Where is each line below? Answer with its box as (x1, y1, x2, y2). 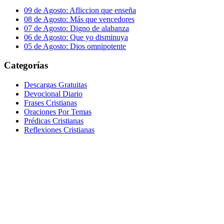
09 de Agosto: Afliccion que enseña (24, 5, 136, 14)
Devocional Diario (24, 89, 82, 98)
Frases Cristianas (24, 98, 77, 107)
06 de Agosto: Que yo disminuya (24, 32, 128, 41)
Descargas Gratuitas (24, 80, 87, 89)
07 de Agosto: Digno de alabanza (24, 23, 129, 32)
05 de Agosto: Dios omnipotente (24, 41, 126, 50)
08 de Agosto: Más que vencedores (24, 14, 134, 23)
